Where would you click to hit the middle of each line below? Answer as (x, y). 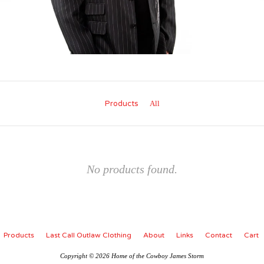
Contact (218, 235)
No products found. (132, 169)
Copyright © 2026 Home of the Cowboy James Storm (132, 256)
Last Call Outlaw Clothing (88, 235)
